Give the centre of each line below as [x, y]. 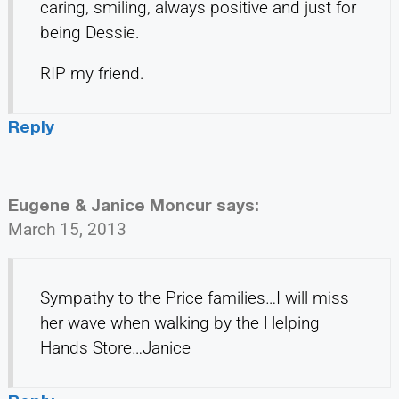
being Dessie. [90, 32]
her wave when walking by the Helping [179, 322]
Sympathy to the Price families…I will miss [194, 297]
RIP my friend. [92, 73]
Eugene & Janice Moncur [110, 204]
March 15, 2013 [67, 229]
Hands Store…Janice [115, 347]
